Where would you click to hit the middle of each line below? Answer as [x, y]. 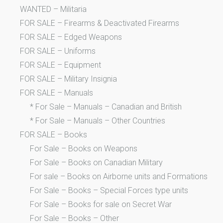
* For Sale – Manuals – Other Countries [98, 121]
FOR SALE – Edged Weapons [71, 37]
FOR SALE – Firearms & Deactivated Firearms [100, 23]
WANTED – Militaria [53, 9]
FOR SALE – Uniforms [58, 51]
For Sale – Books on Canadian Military [96, 163]
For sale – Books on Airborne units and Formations [119, 177]
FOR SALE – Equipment [60, 65]
